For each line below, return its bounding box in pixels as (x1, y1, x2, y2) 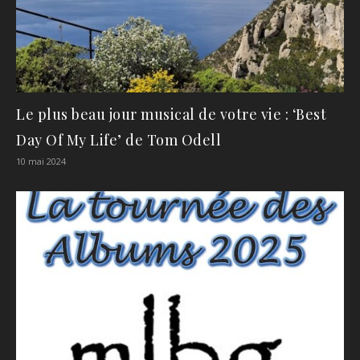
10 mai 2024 (16, 154, 66, 167)
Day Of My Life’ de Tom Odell (16, 129, 221, 149)
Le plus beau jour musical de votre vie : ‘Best (16, 104, 326, 124)
